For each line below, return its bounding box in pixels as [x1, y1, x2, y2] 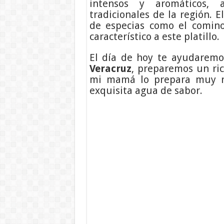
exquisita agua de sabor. [89, 84, 202, 96]
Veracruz [89, 62, 131, 74]
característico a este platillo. [89, 30, 219, 42]
